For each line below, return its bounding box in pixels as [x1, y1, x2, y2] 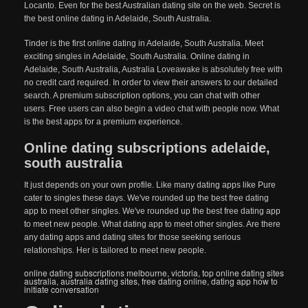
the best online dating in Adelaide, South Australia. [24, 14, 211, 23]
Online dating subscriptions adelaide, [24, 140, 270, 155]
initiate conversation [24, 283, 99, 295]
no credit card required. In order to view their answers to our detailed [24, 78, 278, 87]
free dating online [142, 275, 207, 287]
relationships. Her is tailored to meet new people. [24, 245, 206, 255]
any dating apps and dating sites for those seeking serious [24, 232, 241, 242]
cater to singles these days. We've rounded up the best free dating [24, 193, 269, 203]
